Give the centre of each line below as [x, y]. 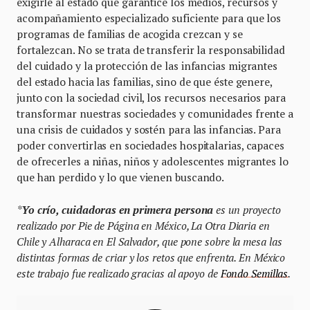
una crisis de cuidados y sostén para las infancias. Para [149, 129]
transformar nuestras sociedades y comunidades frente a [155, 113]
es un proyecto [247, 209]
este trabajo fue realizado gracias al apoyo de [119, 273]
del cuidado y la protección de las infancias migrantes [147, 65]
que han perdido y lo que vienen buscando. [122, 177]
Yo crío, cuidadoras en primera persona [117, 209]
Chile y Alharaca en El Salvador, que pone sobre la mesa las [149, 241]
